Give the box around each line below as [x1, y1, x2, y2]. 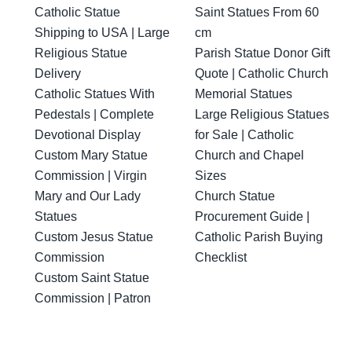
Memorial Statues [195, 87, 292, 101]
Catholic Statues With [35, 87, 155, 101]
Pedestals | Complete [35, 108, 154, 121]
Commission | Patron [35, 291, 151, 305]
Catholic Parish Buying [195, 230, 323, 244]
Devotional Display [35, 128, 141, 141]
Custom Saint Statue [35, 271, 149, 284]
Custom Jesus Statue [35, 230, 153, 244]
